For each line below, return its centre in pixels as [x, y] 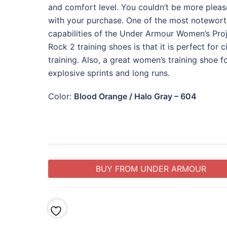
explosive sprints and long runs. [109, 73]
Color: [61, 96]
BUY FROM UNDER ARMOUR [151, 168]
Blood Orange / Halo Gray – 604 [135, 96]
